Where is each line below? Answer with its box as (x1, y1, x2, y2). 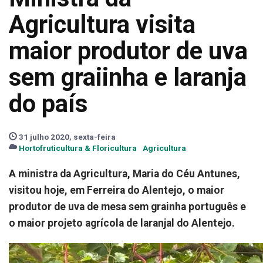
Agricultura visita (9, 10, 195, 39)
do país (9, 89, 87, 118)
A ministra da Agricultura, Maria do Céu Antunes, (9, 168, 240, 180)
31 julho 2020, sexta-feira (17, 132, 116, 141)
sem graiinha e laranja (9, 63, 247, 92)
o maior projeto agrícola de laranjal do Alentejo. (9, 217, 235, 229)
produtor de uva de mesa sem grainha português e (9, 201, 246, 213)
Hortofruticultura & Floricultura (19, 143, 137, 153)
